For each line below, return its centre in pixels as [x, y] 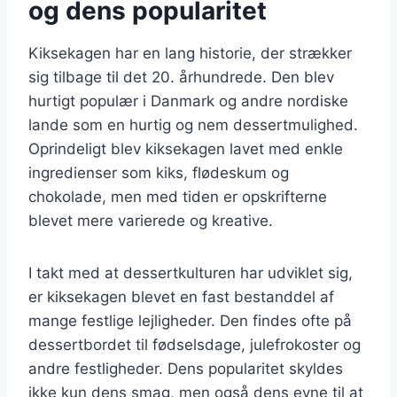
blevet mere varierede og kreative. [151, 220]
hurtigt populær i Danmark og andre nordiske [188, 101]
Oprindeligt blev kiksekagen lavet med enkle [186, 148]
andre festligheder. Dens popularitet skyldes [186, 368]
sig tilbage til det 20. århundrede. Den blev [181, 77]
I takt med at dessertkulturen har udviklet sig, [191, 272]
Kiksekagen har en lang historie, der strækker [190, 53]
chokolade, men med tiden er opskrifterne [178, 196]
